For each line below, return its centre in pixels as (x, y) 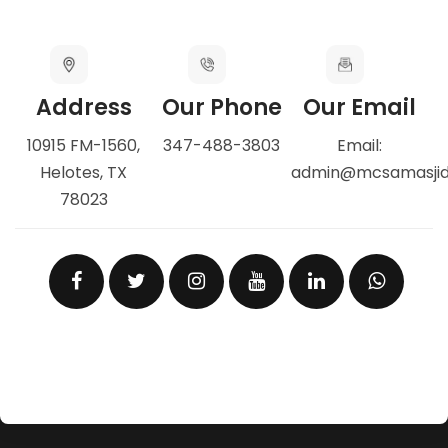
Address (83, 107)
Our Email (360, 107)
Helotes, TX (84, 172)
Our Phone (221, 107)
